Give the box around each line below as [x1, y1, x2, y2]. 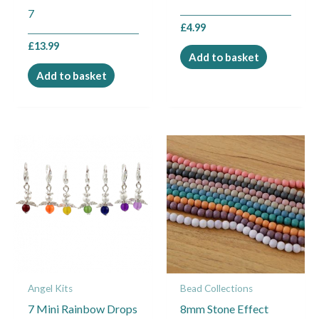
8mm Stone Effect [180, 301, 269, 315]
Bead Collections [180, 282, 253, 294]
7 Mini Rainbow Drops [28, 301, 138, 315]
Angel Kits [28, 282, 73, 294]
